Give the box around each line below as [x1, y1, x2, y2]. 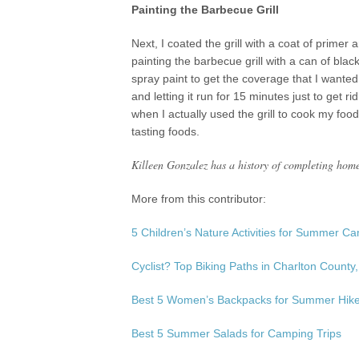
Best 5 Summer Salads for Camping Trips [131, 327, 342, 340]
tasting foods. [131, 125, 200, 138]
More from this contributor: [131, 192, 267, 205]
